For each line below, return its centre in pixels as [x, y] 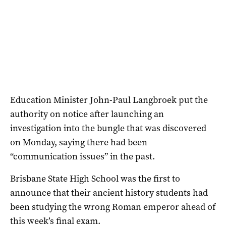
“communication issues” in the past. [82, 156]
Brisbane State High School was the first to [95, 178]
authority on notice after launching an [87, 114]
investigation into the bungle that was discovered [108, 128]
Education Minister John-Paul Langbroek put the [109, 100]
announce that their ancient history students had [109, 192]
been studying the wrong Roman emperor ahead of [113, 207]
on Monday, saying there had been [79, 142]
